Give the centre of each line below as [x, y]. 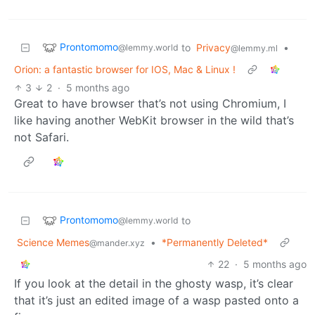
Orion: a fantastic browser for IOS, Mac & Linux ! [125, 69]
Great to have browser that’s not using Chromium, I [150, 103]
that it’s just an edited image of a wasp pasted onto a [156, 300]
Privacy [213, 47]
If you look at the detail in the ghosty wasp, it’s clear [154, 283]
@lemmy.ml [254, 48]
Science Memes [53, 242]
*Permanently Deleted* [215, 242]
